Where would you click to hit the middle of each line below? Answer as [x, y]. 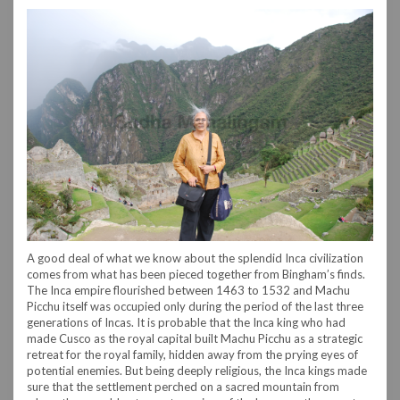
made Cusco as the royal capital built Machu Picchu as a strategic [195, 338]
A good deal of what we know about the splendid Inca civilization [195, 258]
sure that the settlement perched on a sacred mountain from [183, 386]
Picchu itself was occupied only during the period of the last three [195, 306]
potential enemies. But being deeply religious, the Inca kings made [197, 370]
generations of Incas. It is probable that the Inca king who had [186, 322]
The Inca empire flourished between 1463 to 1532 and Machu [188, 290]
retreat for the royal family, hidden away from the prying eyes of [192, 354]
